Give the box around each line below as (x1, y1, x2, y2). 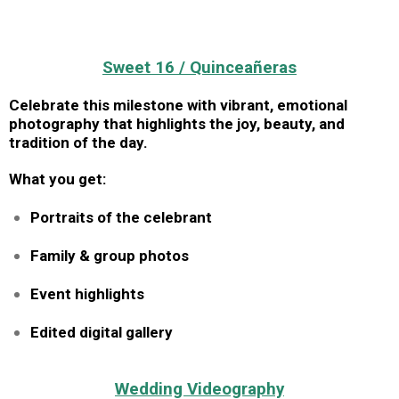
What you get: (9, 169, 106, 188)
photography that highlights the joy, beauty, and (9, 114, 345, 133)
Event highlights (30, 284, 144, 303)
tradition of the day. (9, 133, 148, 151)
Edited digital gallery (30, 322, 173, 341)
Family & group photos (30, 246, 189, 265)
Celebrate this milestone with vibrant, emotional (9, 95, 347, 114)
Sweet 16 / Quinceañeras (102, 57, 297, 77)
